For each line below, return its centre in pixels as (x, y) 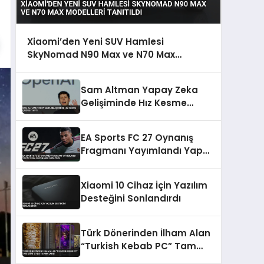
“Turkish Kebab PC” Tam (138, 246)
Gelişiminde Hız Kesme (134, 103)
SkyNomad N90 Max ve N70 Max (101, 54)
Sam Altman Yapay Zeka (139, 90)
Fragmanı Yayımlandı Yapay (148, 150)
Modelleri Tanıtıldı (68, 67)
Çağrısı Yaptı (111, 115)
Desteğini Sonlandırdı (131, 198)
